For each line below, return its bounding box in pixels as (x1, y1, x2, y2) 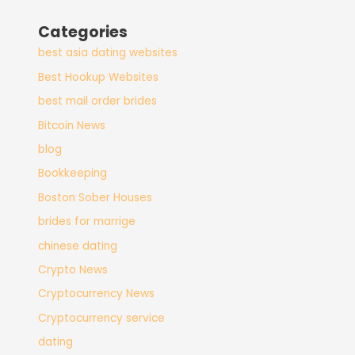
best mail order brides (38, 94, 158, 109)
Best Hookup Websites (38, 69, 159, 85)
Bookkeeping (38, 166, 108, 181)
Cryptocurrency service (38, 310, 166, 326)
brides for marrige (38, 214, 136, 230)
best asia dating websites (38, 45, 178, 61)
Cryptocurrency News (38, 286, 155, 302)
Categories (38, 21, 128, 44)
